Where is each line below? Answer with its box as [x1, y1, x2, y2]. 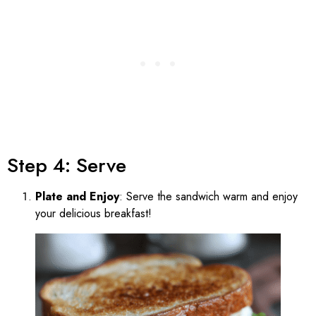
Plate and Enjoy [35, 188, 119, 205]
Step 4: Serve [7, 150, 126, 180]
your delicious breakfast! [35, 205, 152, 221]
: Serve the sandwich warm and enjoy [119, 188, 298, 205]
